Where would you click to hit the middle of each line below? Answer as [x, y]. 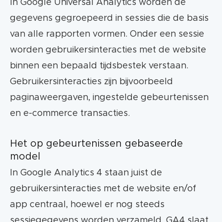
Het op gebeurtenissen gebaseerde [96, 144]
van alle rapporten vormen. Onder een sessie [107, 34]
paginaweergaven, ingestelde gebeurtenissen [109, 98]
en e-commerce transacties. [70, 114]
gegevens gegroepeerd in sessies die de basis [109, 19]
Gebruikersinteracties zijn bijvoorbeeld [91, 82]
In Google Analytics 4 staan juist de [86, 173]
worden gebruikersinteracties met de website [108, 50]
